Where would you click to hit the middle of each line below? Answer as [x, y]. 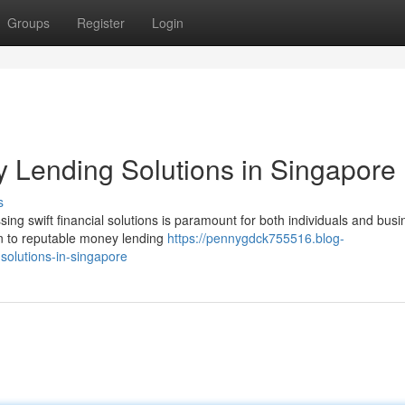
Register [101, 23]
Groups [28, 23]
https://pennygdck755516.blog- [256, 238]
